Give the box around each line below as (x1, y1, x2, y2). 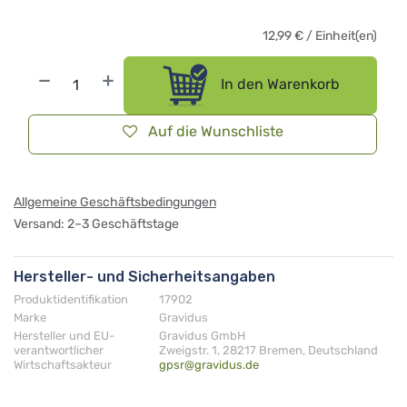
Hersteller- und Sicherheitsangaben (14, 267, 275, 285)
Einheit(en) (315, 28, 377, 44)
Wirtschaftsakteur (14, 357, 112, 372)
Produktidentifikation (14, 292, 128, 306)
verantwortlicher (14, 342, 104, 357)
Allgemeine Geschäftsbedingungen (14, 194, 216, 210)
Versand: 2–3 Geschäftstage (14, 215, 179, 232)
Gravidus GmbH (159, 328, 245, 342)
